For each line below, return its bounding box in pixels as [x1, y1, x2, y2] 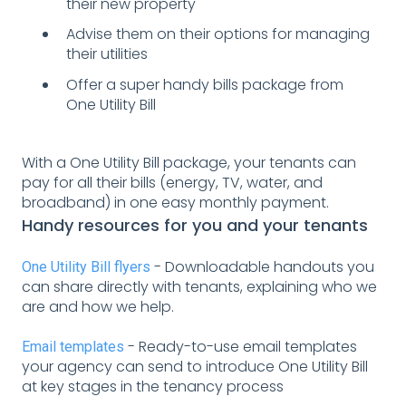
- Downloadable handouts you [150, 256, 374, 277]
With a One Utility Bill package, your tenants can [22, 151, 356, 173]
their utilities [66, 43, 148, 65]
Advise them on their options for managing [66, 24, 370, 45]
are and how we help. [22, 295, 174, 317]
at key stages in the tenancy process [22, 376, 284, 398]
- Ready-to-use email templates [124, 336, 357, 358]
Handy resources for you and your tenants [22, 213, 372, 237]
